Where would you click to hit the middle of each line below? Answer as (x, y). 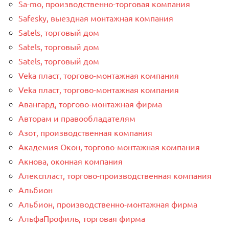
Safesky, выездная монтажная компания (96, 18)
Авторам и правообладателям (77, 118)
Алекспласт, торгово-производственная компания (115, 175)
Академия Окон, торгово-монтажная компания (109, 146)
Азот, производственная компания (85, 132)
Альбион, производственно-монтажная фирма (108, 204)
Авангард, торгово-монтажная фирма (90, 104)
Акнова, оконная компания (71, 161)
